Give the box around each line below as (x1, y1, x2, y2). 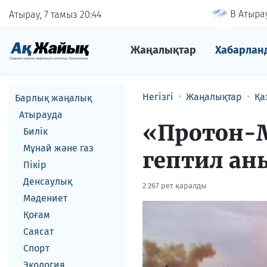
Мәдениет (23, 193, 67, 204)
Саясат (23, 226, 54, 237)
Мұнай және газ (23, 142, 94, 154)
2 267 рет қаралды (142, 181, 207, 190)
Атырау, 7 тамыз (9, 8, 80, 20)
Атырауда (19, 109, 63, 120)
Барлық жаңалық (15, 92, 92, 104)
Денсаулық (23, 176, 72, 187)
